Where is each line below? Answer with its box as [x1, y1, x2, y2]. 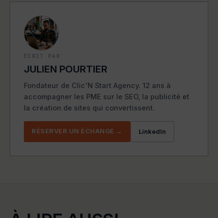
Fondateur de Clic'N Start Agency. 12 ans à [24, 81, 171, 90]
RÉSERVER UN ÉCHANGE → [32, 127, 123, 135]
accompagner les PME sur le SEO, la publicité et [24, 92, 189, 101]
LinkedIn [138, 127, 166, 136]
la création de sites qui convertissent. [24, 104, 155, 112]
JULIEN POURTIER [24, 63, 108, 75]
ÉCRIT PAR [24, 53, 60, 60]
